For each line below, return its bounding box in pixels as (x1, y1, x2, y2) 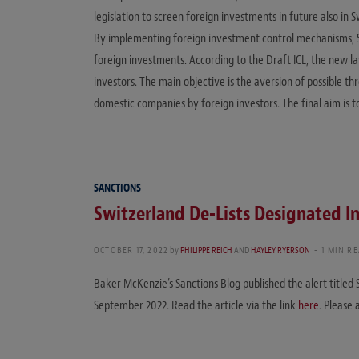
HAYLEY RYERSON (251, 244, 311, 257)
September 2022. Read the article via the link (94, 297, 298, 314)
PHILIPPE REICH (180, 244, 233, 257)
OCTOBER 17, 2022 (94, 244, 169, 257)
